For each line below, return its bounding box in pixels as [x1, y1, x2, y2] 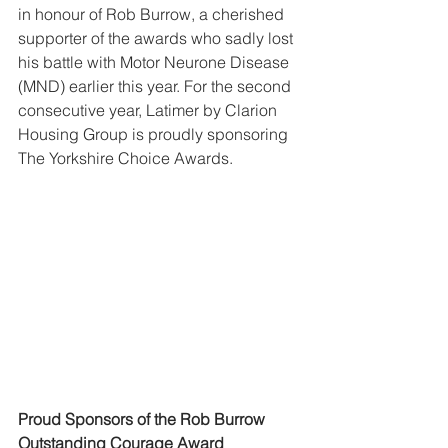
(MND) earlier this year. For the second [18, 76, 295, 96]
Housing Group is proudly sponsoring [18, 124, 292, 144]
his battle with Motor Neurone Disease [18, 52, 293, 72]
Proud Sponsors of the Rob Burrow [18, 409, 269, 430]
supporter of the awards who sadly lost [18, 28, 297, 48]
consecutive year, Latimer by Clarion [18, 100, 281, 120]
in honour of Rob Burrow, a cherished [18, 4, 288, 24]
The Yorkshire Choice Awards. [18, 148, 233, 168]
